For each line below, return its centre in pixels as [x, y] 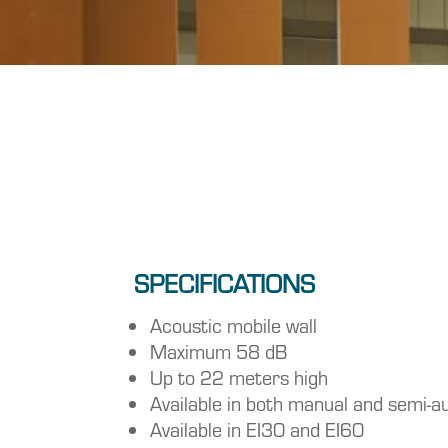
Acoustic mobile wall [234, 325]
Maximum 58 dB [219, 351]
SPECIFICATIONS [225, 283]
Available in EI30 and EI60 [257, 429]
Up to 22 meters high [239, 377]
